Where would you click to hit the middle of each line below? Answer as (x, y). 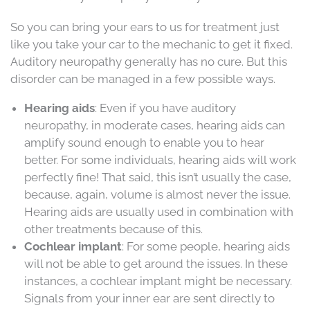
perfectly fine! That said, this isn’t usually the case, (158, 177)
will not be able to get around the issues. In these (156, 264)
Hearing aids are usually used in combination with (159, 212)
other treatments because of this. (113, 229)
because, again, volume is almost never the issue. (157, 194)
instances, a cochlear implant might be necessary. (158, 281)
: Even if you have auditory (165, 108)
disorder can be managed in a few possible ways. (143, 79)
